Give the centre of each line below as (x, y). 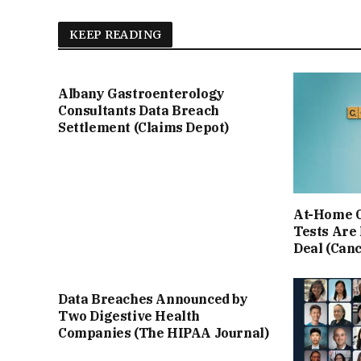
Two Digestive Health (129, 315)
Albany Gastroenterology (141, 94)
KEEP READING (116, 35)
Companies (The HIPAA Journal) (164, 332)
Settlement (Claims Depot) (144, 128)
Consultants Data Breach (139, 111)
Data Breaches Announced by (153, 299)
